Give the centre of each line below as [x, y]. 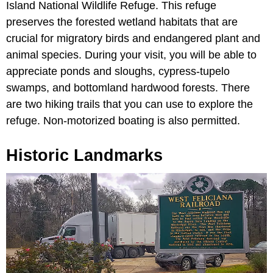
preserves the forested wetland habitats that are [122, 22]
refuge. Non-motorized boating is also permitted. [123, 121]
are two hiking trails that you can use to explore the [129, 105]
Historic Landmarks [84, 156]
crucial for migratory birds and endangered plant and [133, 39]
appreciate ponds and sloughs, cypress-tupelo [118, 72]
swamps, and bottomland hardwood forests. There [128, 88]
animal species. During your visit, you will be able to [131, 55]
